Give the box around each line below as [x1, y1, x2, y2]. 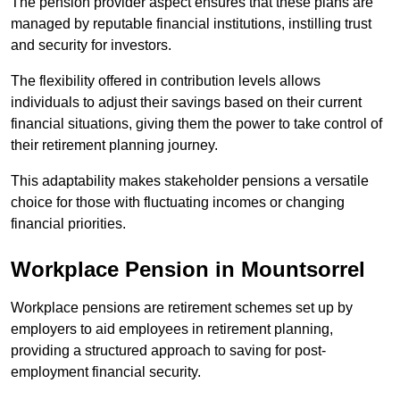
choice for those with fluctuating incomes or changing [11, 195, 345, 211]
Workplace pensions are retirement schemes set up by [11, 300, 353, 316]
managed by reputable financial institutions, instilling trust [11, 16, 371, 32]
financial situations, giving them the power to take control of [11, 116, 382, 132]
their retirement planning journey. [11, 137, 221, 154]
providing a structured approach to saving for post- [11, 343, 326, 359]
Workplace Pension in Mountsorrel [11, 257, 365, 282]
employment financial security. [11, 364, 201, 380]
